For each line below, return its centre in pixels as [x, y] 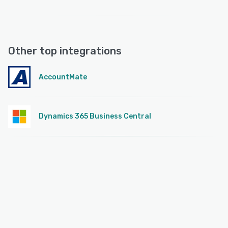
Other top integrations [65, 51]
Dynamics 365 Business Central [95, 116]
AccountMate [63, 77]
